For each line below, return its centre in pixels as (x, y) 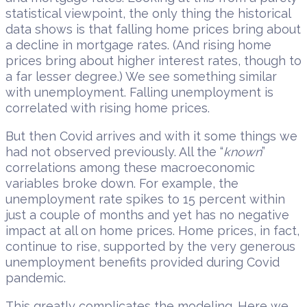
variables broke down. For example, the (122, 184)
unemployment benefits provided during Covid (143, 262)
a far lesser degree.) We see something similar (141, 77)
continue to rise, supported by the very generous (150, 247)
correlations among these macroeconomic (130, 168)
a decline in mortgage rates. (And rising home (138, 45)
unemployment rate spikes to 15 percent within (145, 199)
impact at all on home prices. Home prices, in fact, (152, 231)
